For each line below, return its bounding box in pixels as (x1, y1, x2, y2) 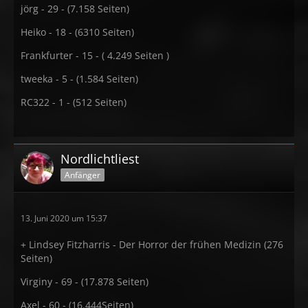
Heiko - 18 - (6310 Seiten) (21, 25, 134, 38)
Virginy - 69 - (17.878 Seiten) (21, 275, 148, 288)
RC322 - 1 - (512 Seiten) (21, 96, 126, 109)
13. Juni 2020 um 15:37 (21, 212, 107, 224)
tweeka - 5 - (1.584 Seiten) (21, 72, 138, 85)
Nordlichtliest (60, 151, 139, 167)
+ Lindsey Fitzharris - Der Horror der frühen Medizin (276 (21, 238, 283, 251)
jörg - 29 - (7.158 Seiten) (21, 2, 129, 15)
